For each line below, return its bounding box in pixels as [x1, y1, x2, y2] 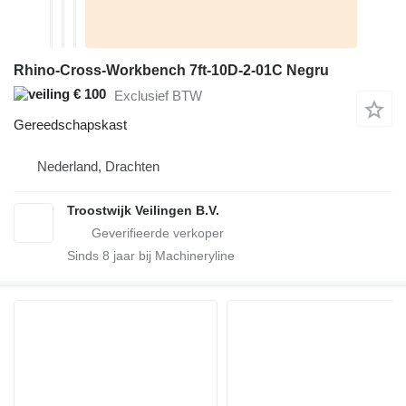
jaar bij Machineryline [110, 248, 235, 264]
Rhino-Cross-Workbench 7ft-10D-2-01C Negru [14, 63, 329, 79]
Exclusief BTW [114, 87, 202, 103]
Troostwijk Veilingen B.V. [67, 203, 219, 218]
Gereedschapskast [14, 117, 127, 133]
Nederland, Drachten [37, 159, 159, 175]
